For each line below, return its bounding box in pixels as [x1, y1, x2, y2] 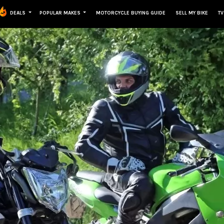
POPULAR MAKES [39, 10, 82, 16]
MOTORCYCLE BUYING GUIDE [96, 10, 166, 16]
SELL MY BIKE [175, 10, 208, 16]
